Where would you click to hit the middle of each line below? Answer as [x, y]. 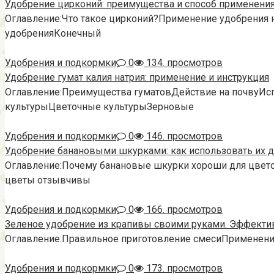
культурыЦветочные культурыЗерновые [99, 106]
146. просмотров [183, 136]
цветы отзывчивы [48, 180]
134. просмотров [183, 62]
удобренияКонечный [53, 33]
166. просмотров [183, 209]
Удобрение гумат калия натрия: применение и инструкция [137, 77]
